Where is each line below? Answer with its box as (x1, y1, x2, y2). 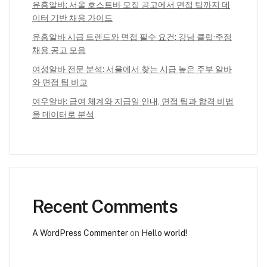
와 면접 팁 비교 (32, 77, 88, 88)
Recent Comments (32, 195, 178, 218)
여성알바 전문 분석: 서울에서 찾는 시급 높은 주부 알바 (32, 64, 232, 74)
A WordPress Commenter (32, 228, 128, 238)
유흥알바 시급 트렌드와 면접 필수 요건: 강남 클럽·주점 (32, 32, 232, 42)
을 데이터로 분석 (32, 110, 94, 120)
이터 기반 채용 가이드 (32, 13, 113, 23)
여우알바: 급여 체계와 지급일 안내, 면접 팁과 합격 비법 (32, 97, 234, 107)
